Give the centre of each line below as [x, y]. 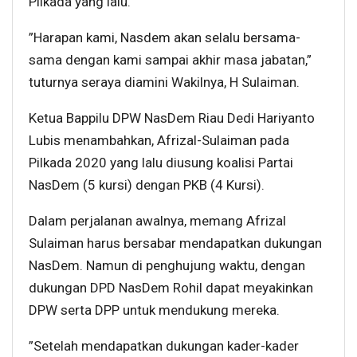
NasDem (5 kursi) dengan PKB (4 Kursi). [147, 185]
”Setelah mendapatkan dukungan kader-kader [164, 346]
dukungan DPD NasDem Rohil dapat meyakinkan [171, 288]
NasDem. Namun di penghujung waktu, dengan [167, 266]
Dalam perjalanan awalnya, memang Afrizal [157, 221]
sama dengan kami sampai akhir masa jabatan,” [170, 60]
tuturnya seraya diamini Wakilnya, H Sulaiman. [164, 82]
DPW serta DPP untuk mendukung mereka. [154, 310]
